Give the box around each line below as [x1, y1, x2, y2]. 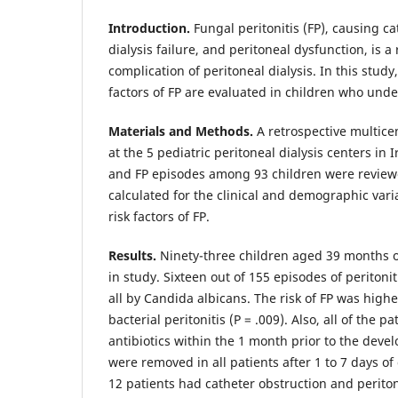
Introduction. [108, 19, 194, 36]
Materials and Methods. [108, 122, 253, 139]
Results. [108, 246, 156, 264]
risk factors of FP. [108, 207, 210, 225]
